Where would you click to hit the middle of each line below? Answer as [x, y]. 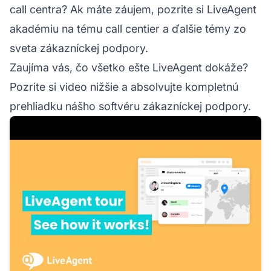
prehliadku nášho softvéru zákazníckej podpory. [130, 106]
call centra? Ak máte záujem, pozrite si [108, 10]
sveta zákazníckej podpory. [79, 48]
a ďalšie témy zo [203, 29]
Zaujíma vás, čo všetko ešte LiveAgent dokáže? [129, 68]
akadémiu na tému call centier [85, 29]
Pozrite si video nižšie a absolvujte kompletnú [124, 87]
